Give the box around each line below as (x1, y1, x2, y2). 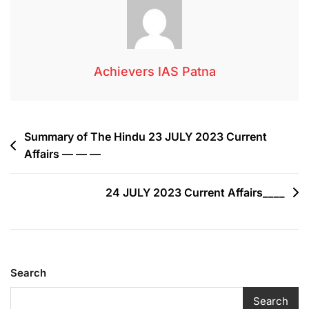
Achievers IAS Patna (93, 63, 216, 79)
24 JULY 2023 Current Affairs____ (106, 185, 285, 199)
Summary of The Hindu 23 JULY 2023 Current (24, 129, 267, 143)
